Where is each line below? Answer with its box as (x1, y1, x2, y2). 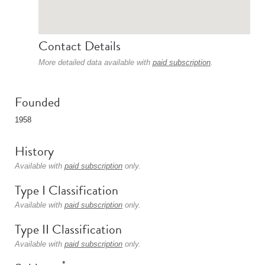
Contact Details (38, 36, 121, 56)
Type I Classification (15, 180, 118, 200)
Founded (15, 92, 60, 112)
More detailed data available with (38, 58, 153, 67)
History (15, 141, 54, 161)
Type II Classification (15, 219, 122, 239)
